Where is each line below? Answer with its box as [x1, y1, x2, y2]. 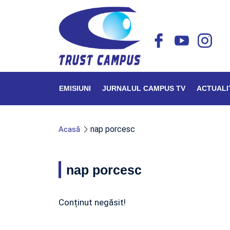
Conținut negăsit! [59, 197, 126, 207]
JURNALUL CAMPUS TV [102, 84, 185, 92]
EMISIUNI [59, 84, 91, 92]
